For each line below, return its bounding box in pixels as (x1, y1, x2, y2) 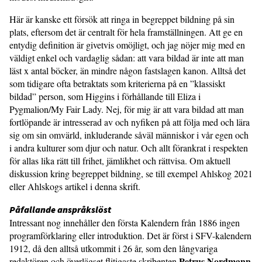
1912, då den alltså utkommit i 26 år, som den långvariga (9, 242, 218, 255)
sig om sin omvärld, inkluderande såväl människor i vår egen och (9, 129, 249, 142)
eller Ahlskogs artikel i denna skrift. (9, 180, 140, 193)
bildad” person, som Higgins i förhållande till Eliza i (9, 90, 201, 103)
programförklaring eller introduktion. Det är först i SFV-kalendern (9, 229, 251, 242)
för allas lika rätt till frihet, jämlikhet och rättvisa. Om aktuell (9, 154, 230, 167)
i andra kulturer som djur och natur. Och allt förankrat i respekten (9, 142, 248, 154)
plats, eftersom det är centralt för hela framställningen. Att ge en (9, 26, 243, 39)
